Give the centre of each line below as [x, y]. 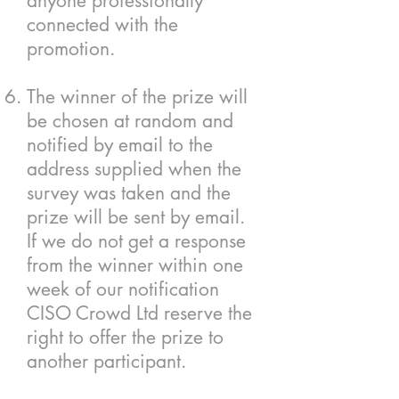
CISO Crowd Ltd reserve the [139, 313]
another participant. [106, 361]
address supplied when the [134, 169]
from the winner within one [135, 265]
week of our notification [123, 289]
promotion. [71, 49]
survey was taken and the [129, 193]
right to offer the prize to [125, 337]
